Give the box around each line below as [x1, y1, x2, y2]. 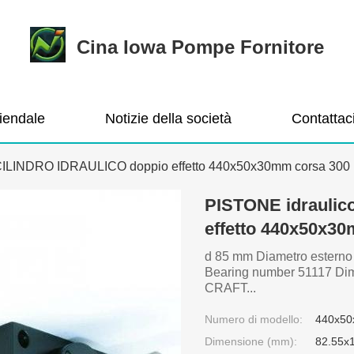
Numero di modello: [205, 313, 303, 326]
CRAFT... [205, 281, 256, 295]
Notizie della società [105, 111, 232, 126]
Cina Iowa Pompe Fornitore [76, 36, 324, 58]
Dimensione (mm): [205, 335, 297, 348]
